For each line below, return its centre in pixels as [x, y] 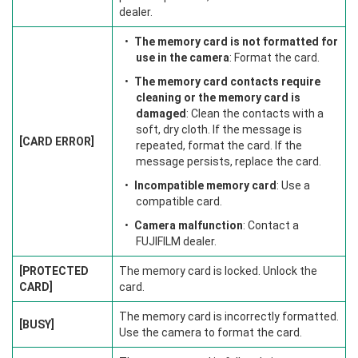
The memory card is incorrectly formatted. [229, 316]
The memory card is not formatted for [236, 42]
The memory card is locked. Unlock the [218, 271]
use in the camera [183, 58]
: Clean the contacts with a [255, 113]
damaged [161, 113]
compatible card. [179, 201]
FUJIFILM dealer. [176, 241]
